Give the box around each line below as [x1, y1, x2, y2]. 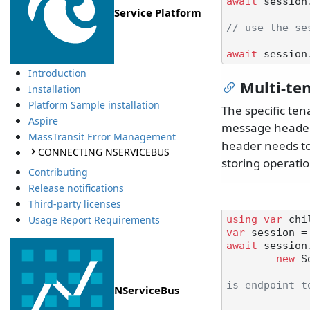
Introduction [28, 66, 86, 80]
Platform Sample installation [28, 98, 160, 112]
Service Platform [114, 6, 201, 20]
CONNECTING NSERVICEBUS [37, 145, 170, 158]
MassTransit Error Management [28, 130, 176, 144]
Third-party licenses [28, 197, 121, 211]
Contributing [28, 165, 88, 179]
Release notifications [28, 181, 124, 195]
